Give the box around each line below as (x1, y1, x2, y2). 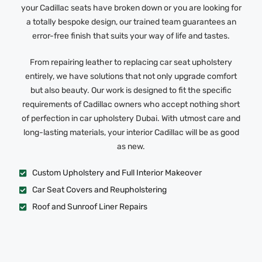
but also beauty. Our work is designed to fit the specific (30, 85, 232, 96)
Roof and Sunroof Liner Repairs (32, 202, 147, 212)
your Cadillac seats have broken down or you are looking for (20, 3, 242, 13)
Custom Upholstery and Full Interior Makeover (32, 168, 202, 178)
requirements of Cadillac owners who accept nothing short (22, 99, 240, 110)
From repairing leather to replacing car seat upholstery (30, 57, 232, 68)
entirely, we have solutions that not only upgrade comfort (25, 71, 237, 82)
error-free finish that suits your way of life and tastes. (32, 31, 230, 42)
